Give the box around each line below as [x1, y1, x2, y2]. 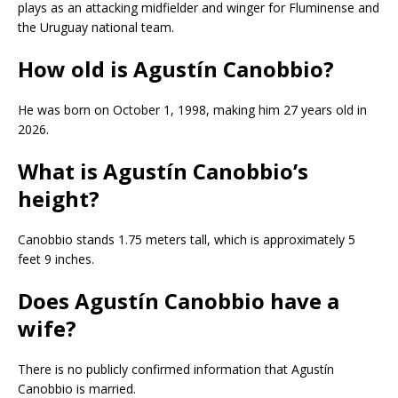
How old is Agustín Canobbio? [18, 53, 334, 84]
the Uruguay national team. [18, 18, 174, 36]
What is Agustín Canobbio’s [18, 155, 308, 186]
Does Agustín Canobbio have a [18, 285, 339, 315]
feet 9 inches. [18, 250, 94, 267]
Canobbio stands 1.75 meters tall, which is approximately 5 [18, 230, 355, 248]
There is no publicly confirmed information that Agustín [18, 360, 334, 378]
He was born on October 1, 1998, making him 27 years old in [18, 100, 367, 118]
